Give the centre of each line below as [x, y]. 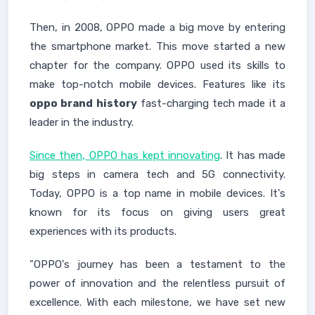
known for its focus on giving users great [157, 212]
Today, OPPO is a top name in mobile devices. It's [157, 193]
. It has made [252, 155]
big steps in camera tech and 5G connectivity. [157, 174]
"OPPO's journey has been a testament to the [157, 264]
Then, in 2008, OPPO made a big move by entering [157, 27]
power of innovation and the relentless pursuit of [157, 283]
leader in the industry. [82, 122]
